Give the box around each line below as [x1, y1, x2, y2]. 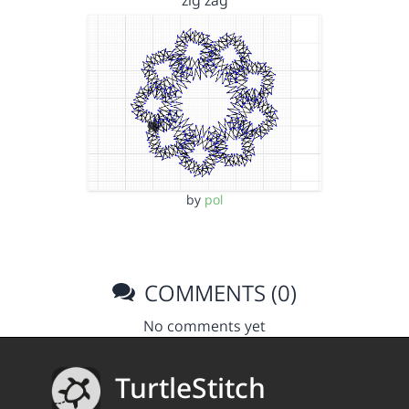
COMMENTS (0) [139, 277, 298, 308]
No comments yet [143, 315, 266, 336]
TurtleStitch [115, 369, 266, 407]
